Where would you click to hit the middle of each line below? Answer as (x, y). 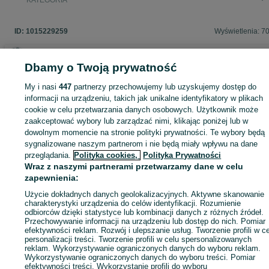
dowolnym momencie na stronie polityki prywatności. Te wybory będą (145, 132)
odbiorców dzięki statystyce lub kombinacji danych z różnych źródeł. (144, 212)
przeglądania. (48, 155)
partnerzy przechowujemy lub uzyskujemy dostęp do (164, 87)
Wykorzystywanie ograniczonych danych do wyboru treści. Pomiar (140, 257)
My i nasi (42, 87)
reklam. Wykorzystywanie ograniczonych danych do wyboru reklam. (143, 248)
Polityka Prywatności (182, 155)
